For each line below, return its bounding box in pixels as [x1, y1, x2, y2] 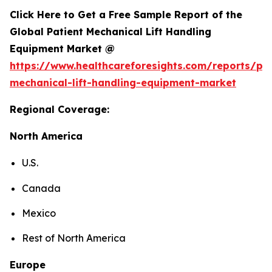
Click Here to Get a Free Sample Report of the [10, 8, 242, 21]
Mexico [22, 207, 56, 220]
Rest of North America [22, 232, 128, 245]
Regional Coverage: [10, 103, 109, 116]
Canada [22, 182, 61, 194]
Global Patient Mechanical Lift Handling [10, 25, 211, 38]
